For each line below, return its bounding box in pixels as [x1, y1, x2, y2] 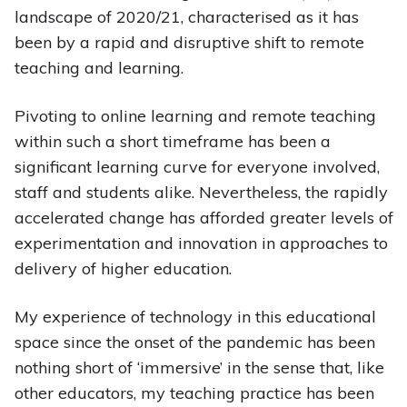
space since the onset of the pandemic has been [14, 332, 375, 353]
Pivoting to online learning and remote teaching [14, 105, 376, 127]
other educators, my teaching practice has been [14, 382, 374, 404]
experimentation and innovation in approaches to [14, 233, 388, 254]
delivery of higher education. [14, 258, 232, 280]
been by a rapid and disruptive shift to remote [14, 32, 364, 54]
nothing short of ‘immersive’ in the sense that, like [14, 357, 384, 379]
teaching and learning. [14, 57, 184, 79]
